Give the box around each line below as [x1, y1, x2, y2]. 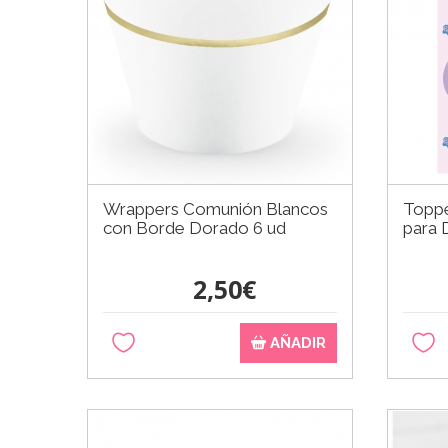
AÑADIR [266, 333, 327, 352]
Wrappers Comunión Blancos [103, 198, 328, 219]
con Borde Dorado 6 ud [103, 217, 286, 238]
